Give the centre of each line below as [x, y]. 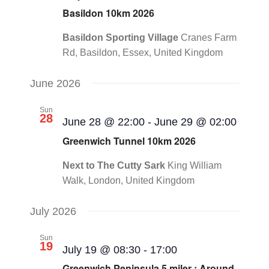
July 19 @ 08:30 [101, 249]
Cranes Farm [208, 38]
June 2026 [55, 84]
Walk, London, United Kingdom [128, 180]
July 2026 [53, 211]
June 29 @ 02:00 [195, 122]
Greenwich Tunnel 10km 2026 [129, 141]
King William [194, 165]
